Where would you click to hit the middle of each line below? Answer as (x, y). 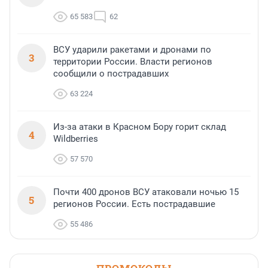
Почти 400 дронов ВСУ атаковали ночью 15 (146, 192)
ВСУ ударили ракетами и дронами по (132, 50)
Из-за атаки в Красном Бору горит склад (140, 127)
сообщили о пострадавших (111, 74)
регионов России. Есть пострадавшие (134, 204)
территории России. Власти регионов (133, 62)
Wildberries (76, 139)
